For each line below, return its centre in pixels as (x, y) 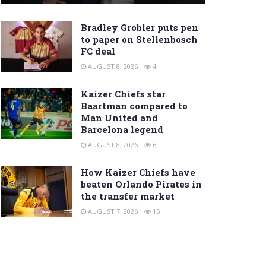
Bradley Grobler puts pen (140, 28)
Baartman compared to (134, 106)
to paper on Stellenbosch (139, 39)
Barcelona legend (122, 130)
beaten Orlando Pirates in (141, 184)
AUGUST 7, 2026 (112, 211)
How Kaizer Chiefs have (138, 172)
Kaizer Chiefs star (123, 94)
